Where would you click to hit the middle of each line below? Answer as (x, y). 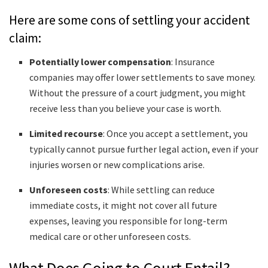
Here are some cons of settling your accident (130, 20)
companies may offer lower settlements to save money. (143, 77)
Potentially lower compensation (100, 61)
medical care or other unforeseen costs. (110, 236)
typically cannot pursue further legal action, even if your (144, 149)
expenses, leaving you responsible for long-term (129, 220)
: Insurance (193, 61)
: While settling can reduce (162, 189)
